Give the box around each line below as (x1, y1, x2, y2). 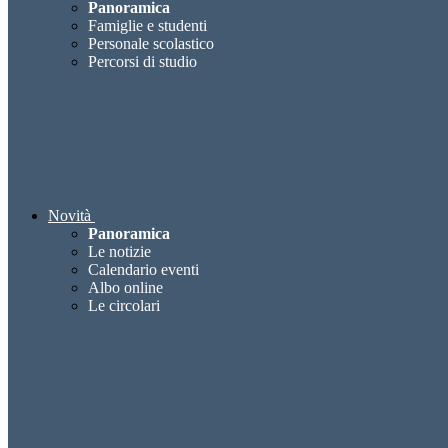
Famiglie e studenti (88, 17, 207, 35)
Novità (48, 207, 91, 225)
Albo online (88, 279, 163, 297)
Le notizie (88, 243, 151, 261)
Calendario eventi (88, 261, 199, 279)
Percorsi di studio (88, 53, 197, 71)
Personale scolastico (88, 35, 214, 53)
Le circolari (88, 297, 160, 315)
